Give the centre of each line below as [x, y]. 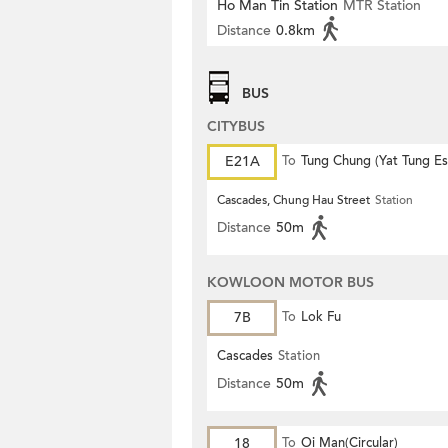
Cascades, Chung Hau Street [293, 200]
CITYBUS [236, 126]
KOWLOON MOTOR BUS [290, 282]
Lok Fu [321, 317]
